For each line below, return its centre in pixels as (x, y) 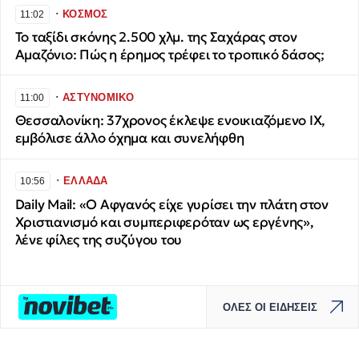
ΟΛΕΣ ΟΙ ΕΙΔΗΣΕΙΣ (270, 307)
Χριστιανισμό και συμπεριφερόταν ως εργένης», (164, 222)
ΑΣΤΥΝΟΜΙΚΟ (98, 97)
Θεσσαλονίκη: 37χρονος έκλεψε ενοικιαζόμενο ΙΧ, (170, 121)
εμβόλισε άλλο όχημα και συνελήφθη (129, 139)
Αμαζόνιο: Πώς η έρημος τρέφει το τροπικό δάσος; (169, 55)
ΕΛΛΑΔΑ (86, 181)
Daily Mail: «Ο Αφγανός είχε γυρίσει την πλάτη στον (171, 204)
